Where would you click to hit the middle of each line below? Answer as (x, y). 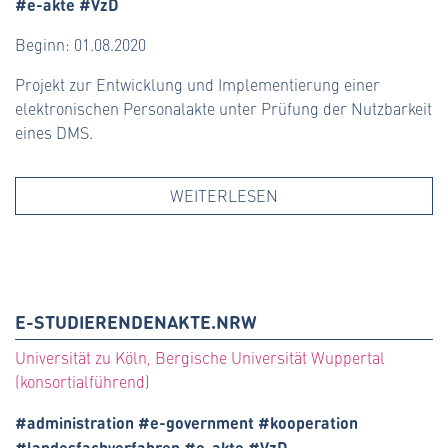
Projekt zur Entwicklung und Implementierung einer (197, 85)
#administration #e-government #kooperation (186, 422)
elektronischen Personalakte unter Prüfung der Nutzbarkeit (223, 109)
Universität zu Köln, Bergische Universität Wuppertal (200, 358)
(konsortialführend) (82, 382)
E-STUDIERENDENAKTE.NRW (136, 321)
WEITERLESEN (224, 196)
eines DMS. (54, 133)
